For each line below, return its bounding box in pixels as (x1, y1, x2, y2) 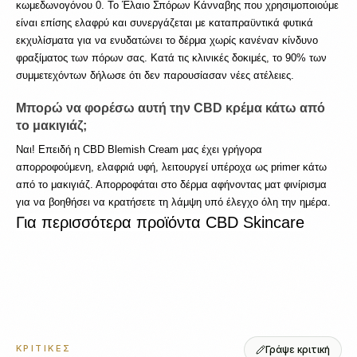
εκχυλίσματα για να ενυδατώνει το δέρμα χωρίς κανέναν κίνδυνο (16, 33, 318, 46)
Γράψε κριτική (265, 343, 330, 355)
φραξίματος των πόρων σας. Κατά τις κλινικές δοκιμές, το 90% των (16, 51, 327, 64)
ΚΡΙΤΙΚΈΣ (16, 342, 72, 354)
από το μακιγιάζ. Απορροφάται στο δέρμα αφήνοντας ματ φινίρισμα (16, 178, 327, 190)
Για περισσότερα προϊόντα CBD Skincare (16, 213, 304, 231)
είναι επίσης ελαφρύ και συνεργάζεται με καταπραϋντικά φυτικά (16, 16, 313, 29)
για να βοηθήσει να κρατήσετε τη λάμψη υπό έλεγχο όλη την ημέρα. (16, 195, 331, 208)
